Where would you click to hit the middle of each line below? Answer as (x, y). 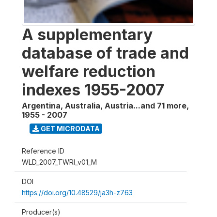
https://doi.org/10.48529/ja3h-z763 (77, 193)
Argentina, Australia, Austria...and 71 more (104, 106)
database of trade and (105, 53)
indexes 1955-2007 (93, 90)
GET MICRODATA (69, 128)
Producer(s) (41, 212)
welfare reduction (89, 71)
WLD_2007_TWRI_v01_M (59, 162)
